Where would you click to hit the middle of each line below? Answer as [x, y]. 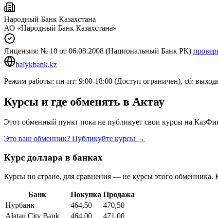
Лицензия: [22, 51]
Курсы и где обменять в [68, 101]
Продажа [119, 194]
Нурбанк [20, 205]
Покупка [86, 194]
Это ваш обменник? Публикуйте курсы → [74, 139]
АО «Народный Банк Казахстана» [60, 28]
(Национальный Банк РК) [147, 51]
